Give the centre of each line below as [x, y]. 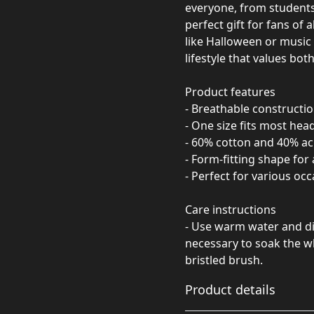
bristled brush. [224, 260]
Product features [230, 92]
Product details [230, 289]
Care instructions [231, 210]
